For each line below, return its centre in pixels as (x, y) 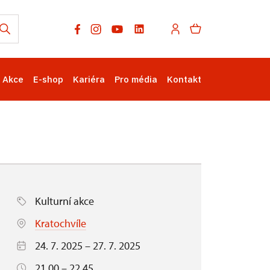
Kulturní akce (64, 201)
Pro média (136, 79)
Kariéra (89, 79)
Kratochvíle (61, 223)
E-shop (48, 79)
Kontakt (184, 79)
